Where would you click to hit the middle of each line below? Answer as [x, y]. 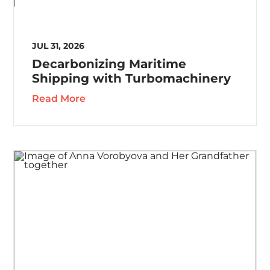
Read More [59, 99]
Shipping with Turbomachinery [132, 79]
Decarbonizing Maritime [109, 64]
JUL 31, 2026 [58, 46]
